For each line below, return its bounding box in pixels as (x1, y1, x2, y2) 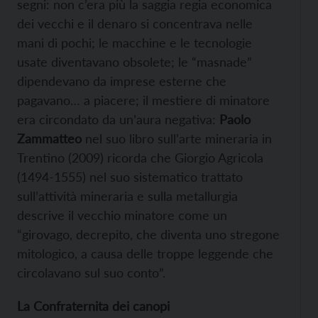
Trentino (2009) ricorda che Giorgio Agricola (17, 149, 263, 165)
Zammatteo (17, 130, 82, 146)
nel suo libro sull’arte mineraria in (82, 130, 272, 146)
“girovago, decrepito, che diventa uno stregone (17, 226, 280, 242)
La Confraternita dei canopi (17, 297, 170, 314)
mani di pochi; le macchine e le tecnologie (17, 34, 252, 50)
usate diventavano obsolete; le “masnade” (17, 53, 252, 70)
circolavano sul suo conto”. (17, 264, 165, 280)
